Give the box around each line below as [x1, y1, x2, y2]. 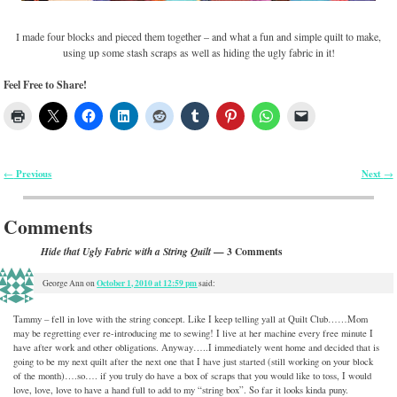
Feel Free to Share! [4, 76, 88, 92]
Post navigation [4, 175, 97, 198]
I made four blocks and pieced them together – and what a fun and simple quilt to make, [16, 28, 381, 43]
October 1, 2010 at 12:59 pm [97, 276, 198, 290]
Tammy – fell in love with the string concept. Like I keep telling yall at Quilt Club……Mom [13, 313, 369, 326]
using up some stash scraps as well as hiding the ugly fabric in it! [62, 44, 335, 59]
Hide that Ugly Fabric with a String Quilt [41, 245, 212, 260]
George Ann [43, 277, 85, 290]
